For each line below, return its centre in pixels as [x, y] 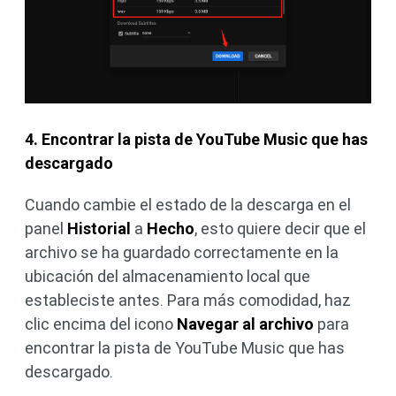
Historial [101, 228]
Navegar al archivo [247, 324]
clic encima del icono [101, 324]
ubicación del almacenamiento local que [168, 276]
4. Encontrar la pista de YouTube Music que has [196, 139]
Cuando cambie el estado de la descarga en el [188, 204]
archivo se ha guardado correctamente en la [182, 252]
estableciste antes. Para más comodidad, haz [188, 300]
